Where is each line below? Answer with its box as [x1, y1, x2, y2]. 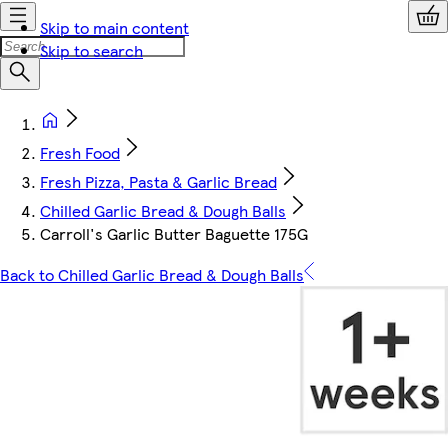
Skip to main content [40, 16, 189, 39]
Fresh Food [40, 141, 120, 164]
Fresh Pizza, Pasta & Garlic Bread [40, 170, 277, 193]
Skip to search [40, 39, 143, 62]
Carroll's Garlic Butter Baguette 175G [40, 222, 308, 245]
